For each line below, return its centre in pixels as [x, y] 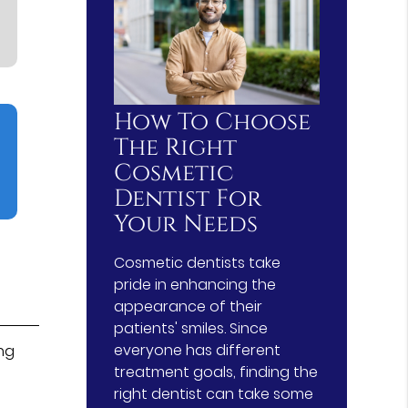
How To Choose [213, 122]
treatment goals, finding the [216, 372]
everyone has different [198, 350]
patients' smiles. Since [191, 328]
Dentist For [188, 199]
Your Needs [186, 224]
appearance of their [189, 306]
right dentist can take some [214, 393]
